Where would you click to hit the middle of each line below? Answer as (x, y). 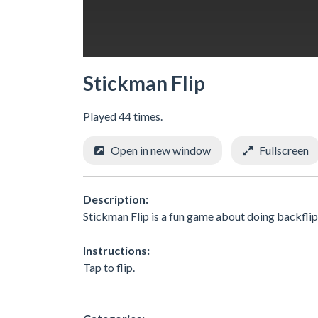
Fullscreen (284, 150)
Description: (116, 199)
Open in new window (161, 150)
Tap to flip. (109, 267)
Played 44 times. (123, 116)
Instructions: (116, 250)
